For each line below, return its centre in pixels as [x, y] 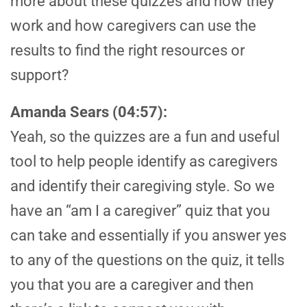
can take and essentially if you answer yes [148, 236]
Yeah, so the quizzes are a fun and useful [145, 137]
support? [39, 75]
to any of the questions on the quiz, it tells [147, 260]
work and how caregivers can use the [133, 26]
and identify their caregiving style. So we [143, 186]
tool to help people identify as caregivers [144, 162]
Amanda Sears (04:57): [89, 112]
